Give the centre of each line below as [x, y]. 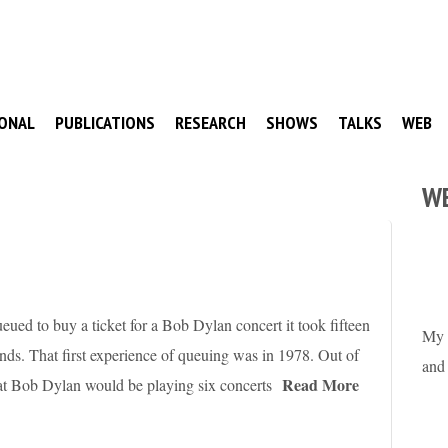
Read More [320, 385]
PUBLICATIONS [105, 122]
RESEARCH [210, 122]
